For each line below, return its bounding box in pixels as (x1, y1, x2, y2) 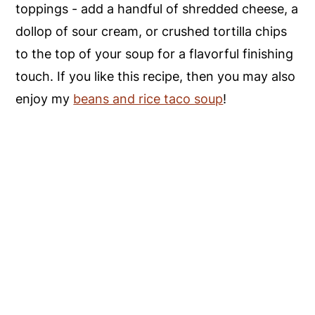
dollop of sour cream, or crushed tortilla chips (15, 23, 288, 39)
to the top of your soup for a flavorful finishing (15, 46, 294, 61)
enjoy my (15, 91, 74, 106)
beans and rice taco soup (73, 91, 224, 106)
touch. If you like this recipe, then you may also (15, 68, 296, 84)
